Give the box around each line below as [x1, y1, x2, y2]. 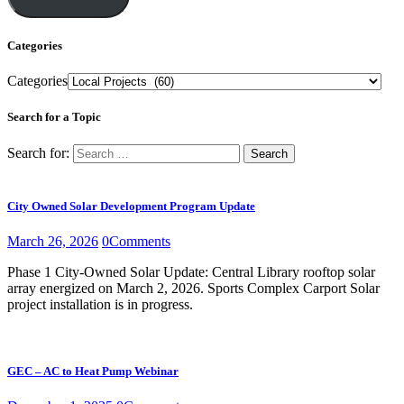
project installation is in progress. [7, 297, 193, 313]
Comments [109, 234, 170, 250]
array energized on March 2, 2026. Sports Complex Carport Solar [7, 280, 380, 297]
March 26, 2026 [7, 234, 98, 250]
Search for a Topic [7, 109, 101, 124]
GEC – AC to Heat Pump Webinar [7, 363, 179, 378]
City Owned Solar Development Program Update [7, 199, 255, 214]
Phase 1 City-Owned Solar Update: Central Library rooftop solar [7, 264, 375, 280]
